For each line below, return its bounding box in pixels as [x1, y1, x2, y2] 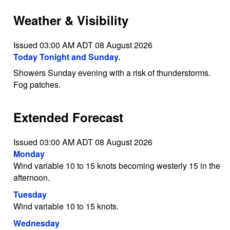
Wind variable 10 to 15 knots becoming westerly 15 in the [13, 159, 220, 171]
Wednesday [13, 217, 60, 229]
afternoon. [13, 171, 50, 183]
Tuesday [13, 188, 47, 200]
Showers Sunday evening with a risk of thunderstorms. [13, 67, 210, 79]
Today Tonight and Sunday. [13, 51, 120, 63]
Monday [13, 147, 45, 160]
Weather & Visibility [13, 11, 128, 29]
